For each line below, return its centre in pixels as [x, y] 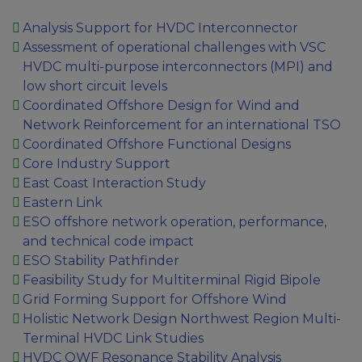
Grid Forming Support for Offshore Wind [154, 299]
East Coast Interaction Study [114, 183]
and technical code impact [108, 241]
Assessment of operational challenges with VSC [174, 47]
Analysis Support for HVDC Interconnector [160, 28]
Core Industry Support [96, 164]
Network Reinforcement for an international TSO [181, 125]
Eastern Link [62, 202]
